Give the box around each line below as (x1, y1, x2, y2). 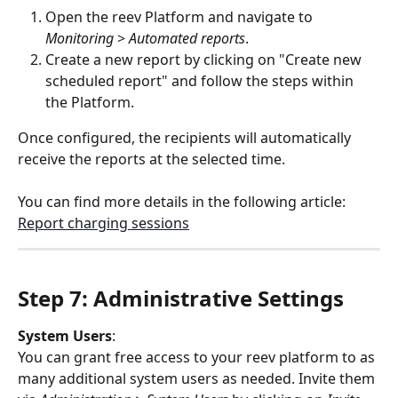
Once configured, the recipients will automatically (18, 127, 354, 147)
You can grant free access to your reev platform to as (18, 347, 378, 368)
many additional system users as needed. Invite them (18, 369, 378, 389)
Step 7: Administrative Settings (18, 283, 344, 313)
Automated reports (129, 28, 245, 48)
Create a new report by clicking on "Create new (45, 49, 365, 69)
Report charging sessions (18, 213, 189, 234)
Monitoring (45, 28, 114, 48)
